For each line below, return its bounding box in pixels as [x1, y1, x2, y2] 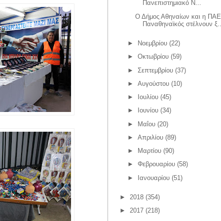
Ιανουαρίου [137, 174, 170, 182]
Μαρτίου [137, 147, 161, 155]
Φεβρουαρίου [137, 160, 175, 168]
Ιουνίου [137, 107, 158, 114]
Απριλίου [137, 133, 163, 141]
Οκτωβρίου [137, 53, 169, 61]
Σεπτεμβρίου [137, 66, 173, 74]
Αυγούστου [137, 79, 169, 87]
